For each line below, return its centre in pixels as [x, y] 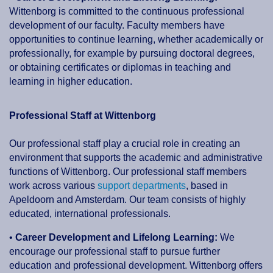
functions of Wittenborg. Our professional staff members [128, 172]
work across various [53, 186]
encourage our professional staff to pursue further [115, 252]
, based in [207, 186]
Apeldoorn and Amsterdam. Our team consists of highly [127, 200]
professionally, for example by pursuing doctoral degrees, [132, 54]
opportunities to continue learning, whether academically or [136, 40]
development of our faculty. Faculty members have [117, 26]
